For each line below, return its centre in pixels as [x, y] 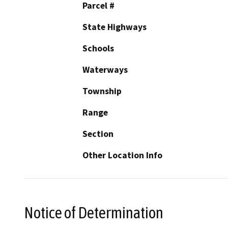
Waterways [105, 70]
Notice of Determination [94, 212]
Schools [98, 49]
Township [102, 91]
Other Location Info [122, 155]
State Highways [115, 27]
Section [98, 134]
